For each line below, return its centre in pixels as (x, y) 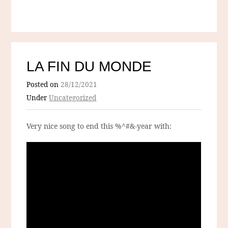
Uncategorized (73, 98)
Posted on (44, 85)
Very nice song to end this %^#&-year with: (99, 126)
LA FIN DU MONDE (89, 67)
